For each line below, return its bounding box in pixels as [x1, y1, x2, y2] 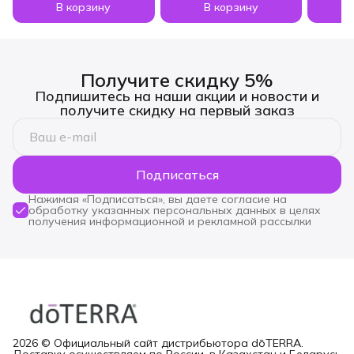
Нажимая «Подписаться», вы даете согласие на [28, 191, 287, 206]
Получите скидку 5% [81, 67, 273, 92]
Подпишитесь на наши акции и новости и [35, 86, 319, 105]
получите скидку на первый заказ [59, 100, 295, 119]
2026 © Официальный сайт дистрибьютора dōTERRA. [13, 336, 303, 350]
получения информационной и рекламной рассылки [28, 213, 311, 228]
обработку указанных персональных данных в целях [28, 202, 321, 217]
